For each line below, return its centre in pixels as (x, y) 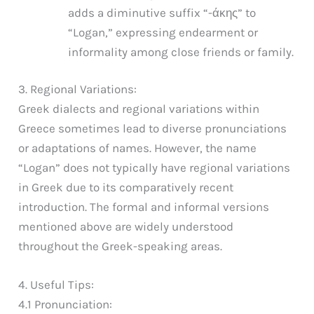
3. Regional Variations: (78, 89)
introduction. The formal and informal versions (144, 207)
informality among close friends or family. (181, 52)
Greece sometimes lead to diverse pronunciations (153, 129)
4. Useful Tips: (56, 285)
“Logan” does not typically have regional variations (155, 168)
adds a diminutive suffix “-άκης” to (162, 12)
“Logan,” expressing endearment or (163, 32)
